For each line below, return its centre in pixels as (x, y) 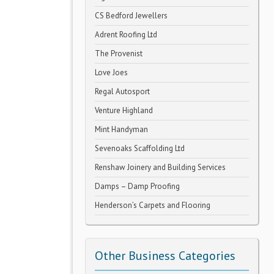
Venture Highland (124, 110)
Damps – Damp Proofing (137, 186)
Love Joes (111, 72)
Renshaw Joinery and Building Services (160, 167)
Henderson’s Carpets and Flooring (153, 205)
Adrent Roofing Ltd (126, 35)
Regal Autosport (122, 91)
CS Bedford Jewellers (131, 16)
